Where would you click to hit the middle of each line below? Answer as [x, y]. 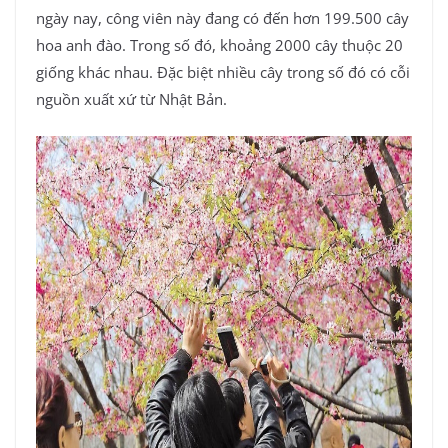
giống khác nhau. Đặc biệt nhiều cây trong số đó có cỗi [223, 72]
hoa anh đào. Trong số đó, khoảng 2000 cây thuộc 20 [219, 45]
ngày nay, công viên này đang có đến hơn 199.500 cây [222, 18]
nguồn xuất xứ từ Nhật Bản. [131, 99]
